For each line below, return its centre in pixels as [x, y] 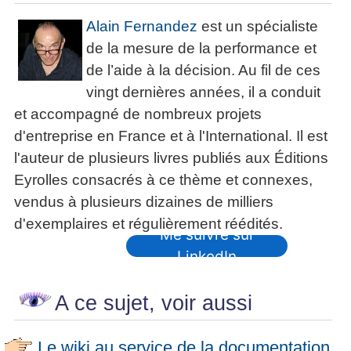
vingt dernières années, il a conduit [203, 92]
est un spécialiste [257, 26]
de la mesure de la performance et [201, 48]
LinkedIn [207, 256]
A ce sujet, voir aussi [154, 303]
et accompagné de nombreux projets [138, 114]
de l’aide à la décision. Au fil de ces [203, 70]
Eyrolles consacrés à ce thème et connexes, [163, 179]
